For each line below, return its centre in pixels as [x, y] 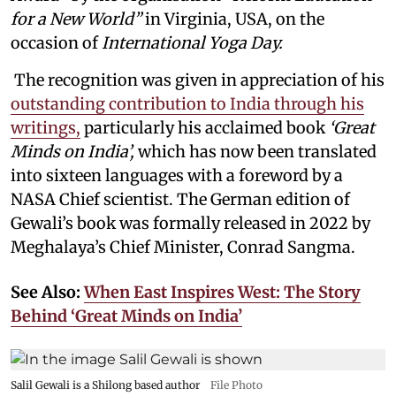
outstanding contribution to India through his [187, 103]
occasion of [56, 42]
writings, [46, 127]
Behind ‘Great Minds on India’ [126, 316]
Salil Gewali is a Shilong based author [105, 385]
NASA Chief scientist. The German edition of [180, 199]
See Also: [47, 292]
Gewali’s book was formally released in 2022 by [190, 223]
